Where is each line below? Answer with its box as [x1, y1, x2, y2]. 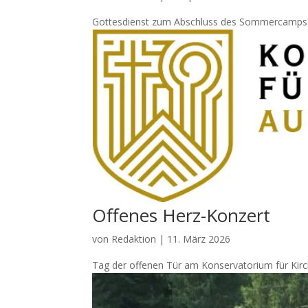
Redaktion [111, 232, 157, 245]
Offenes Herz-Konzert [92, 202, 271, 228]
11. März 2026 [167, 232, 231, 245]
